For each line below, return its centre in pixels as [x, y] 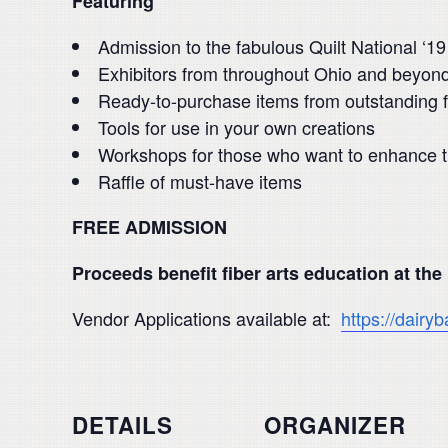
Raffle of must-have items [200, 181]
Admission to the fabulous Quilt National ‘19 [272, 46]
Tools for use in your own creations [236, 127]
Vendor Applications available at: [206, 318]
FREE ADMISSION [149, 227]
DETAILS [122, 425]
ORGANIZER [335, 425]
